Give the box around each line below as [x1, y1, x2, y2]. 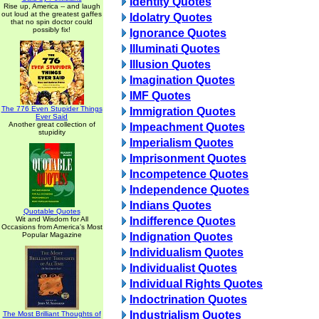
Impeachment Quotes [130, 121, 245, 133]
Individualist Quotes [130, 262, 237, 274]
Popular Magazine [21, 231, 82, 239]
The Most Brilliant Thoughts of [2, 310, 101, 318]
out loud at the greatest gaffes [1, 10, 102, 18]
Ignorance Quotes [130, 27, 226, 39]
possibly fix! [33, 26, 70, 33]
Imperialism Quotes [130, 137, 234, 149]
